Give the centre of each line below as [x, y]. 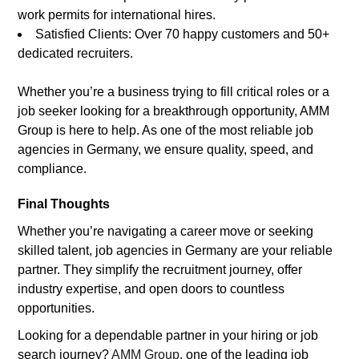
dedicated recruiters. [76, 53]
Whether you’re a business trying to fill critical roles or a [174, 91]
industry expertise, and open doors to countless [151, 288]
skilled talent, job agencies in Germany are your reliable [175, 250]
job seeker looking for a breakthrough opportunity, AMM [174, 111]
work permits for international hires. [117, 14]
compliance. [52, 168]
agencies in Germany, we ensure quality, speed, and [166, 149]
